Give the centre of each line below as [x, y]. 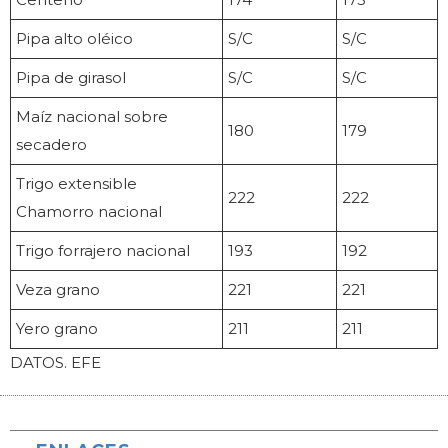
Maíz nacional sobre [92, 117]
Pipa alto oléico [74, 39]
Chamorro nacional [89, 212]
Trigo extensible [76, 184]
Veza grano [58, 290]
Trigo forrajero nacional [103, 251]
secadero [51, 145]
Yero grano [57, 329]
